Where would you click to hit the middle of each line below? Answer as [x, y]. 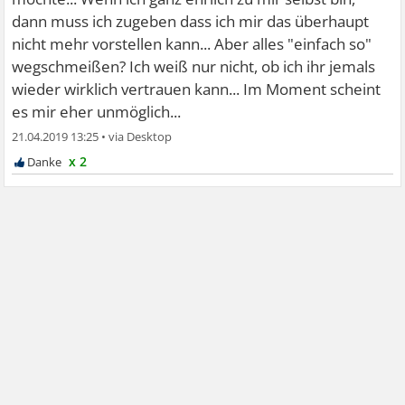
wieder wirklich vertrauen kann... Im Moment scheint [197, 89]
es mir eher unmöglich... [97, 112]
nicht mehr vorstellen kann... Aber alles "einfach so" [192, 44]
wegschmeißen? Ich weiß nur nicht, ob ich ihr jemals [194, 67]
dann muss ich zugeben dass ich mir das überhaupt [191, 22]
